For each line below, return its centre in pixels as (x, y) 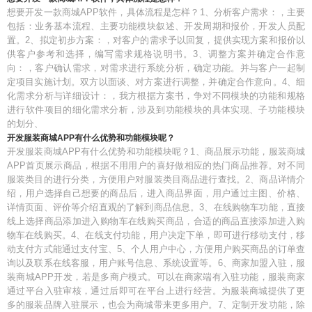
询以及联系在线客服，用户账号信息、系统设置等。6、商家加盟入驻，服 (156, 263)
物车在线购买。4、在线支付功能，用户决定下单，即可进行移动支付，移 (156, 235)
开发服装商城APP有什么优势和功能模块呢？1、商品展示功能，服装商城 (156, 151)
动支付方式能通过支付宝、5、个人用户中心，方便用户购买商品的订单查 (156, 249)
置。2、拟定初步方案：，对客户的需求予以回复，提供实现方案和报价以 (156, 40)
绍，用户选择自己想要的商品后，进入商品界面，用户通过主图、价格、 (156, 193)
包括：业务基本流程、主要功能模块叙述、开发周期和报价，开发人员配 (156, 26)
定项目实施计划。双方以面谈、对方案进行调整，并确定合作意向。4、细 (156, 82)
